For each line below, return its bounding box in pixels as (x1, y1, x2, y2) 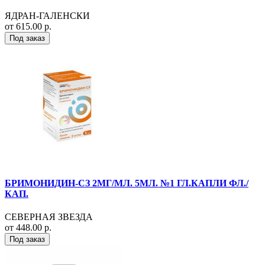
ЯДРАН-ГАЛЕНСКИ (5, 11, 90, 21)
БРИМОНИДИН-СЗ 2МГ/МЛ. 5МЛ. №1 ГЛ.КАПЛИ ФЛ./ (5, 177, 248, 188)
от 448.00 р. (5, 222, 51, 232)
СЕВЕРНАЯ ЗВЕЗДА (5, 211, 93, 222)
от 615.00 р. (5, 21, 51, 32)
